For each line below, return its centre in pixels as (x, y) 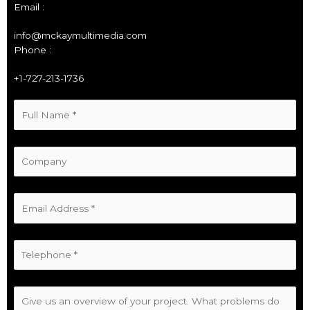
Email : (29, 7)
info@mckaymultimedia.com (80, 36)
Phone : (33, 50)
